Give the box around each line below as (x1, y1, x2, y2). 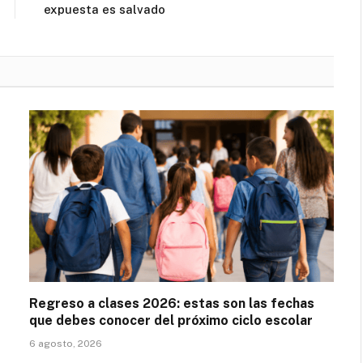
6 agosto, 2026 (29, 337, 102, 349)
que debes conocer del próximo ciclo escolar (29, 312, 313, 328)
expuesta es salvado (44, 2, 165, 17)
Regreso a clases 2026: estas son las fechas (29, 295, 314, 311)
